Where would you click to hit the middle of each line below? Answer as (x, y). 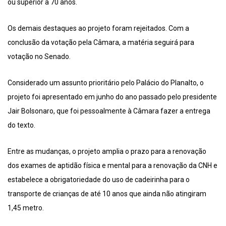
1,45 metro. (26, 208)
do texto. (21, 125)
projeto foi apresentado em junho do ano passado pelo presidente (112, 97)
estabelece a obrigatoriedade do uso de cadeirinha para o (99, 180)
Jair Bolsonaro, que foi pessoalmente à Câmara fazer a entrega (109, 111)
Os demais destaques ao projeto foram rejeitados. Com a (98, 29)
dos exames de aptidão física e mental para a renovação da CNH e (112, 166)
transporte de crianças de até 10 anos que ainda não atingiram (107, 194)
